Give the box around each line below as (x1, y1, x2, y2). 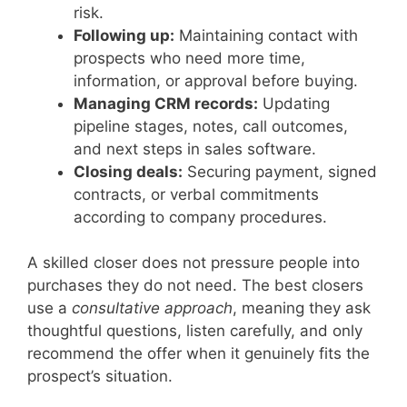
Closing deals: (74, 162, 183, 181)
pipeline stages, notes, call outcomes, (74, 116, 348, 135)
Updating (258, 94, 330, 113)
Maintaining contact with (174, 25, 358, 45)
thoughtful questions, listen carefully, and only (27, 322, 362, 341)
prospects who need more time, (74, 48, 305, 67)
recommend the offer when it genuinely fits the (27, 344, 370, 363)
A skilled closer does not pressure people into (27, 253, 360, 273)
